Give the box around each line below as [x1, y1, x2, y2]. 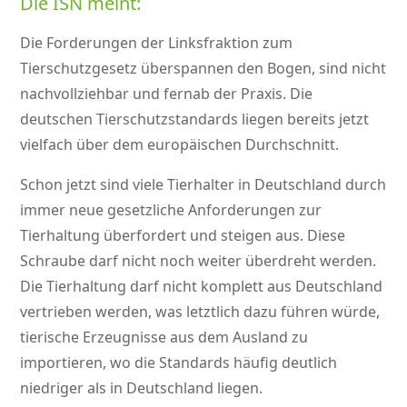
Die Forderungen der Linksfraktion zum [20, 33, 293, 54]
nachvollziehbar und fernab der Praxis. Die [20, 84, 313, 104]
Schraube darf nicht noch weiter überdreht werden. [20, 251, 377, 272]
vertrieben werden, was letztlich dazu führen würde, [20, 302, 381, 323]
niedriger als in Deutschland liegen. [20, 378, 263, 399]
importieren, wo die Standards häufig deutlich [20, 352, 338, 373]
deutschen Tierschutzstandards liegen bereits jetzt [20, 109, 370, 130]
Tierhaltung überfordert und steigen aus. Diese [20, 225, 346, 246]
